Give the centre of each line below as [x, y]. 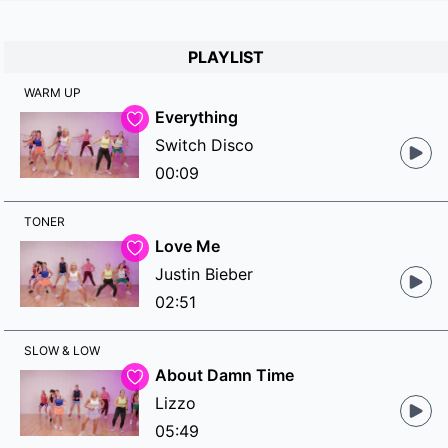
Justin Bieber [203, 274]
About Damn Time [224, 375]
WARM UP [52, 92]
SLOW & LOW [62, 350]
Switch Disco [204, 145]
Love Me [187, 246]
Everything [196, 117]
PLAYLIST [226, 57]
